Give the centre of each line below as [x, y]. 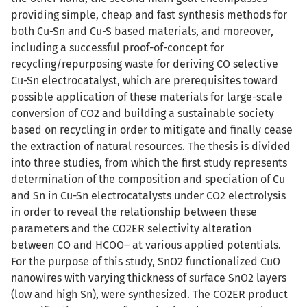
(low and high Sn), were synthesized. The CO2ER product [149, 294]
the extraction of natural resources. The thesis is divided [151, 146]
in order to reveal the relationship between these [134, 212]
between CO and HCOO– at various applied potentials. [146, 245]
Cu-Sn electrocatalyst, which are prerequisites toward [145, 81]
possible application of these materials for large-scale [147, 97]
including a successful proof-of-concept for [118, 48]
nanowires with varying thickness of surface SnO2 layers [149, 278]
